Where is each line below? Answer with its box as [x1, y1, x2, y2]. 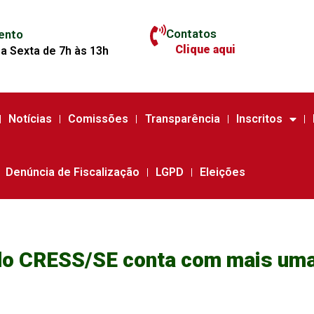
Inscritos [235, 112, 282, 125]
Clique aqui [175, 42, 235, 56]
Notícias [8, 112, 52, 125]
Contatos [165, 26, 217, 41]
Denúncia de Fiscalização [5, 165, 139, 179]
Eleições [200, 165, 246, 179]
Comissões [68, 112, 129, 125]
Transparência [144, 112, 220, 125]
